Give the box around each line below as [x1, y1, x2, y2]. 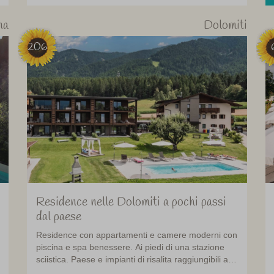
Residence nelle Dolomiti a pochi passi [35, 194, 226, 210]
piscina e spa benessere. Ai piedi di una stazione [35, 242, 224, 252]
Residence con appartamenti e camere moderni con [35, 230, 237, 240]
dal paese [35, 209, 81, 225]
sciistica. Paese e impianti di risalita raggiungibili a [35, 254, 228, 264]
